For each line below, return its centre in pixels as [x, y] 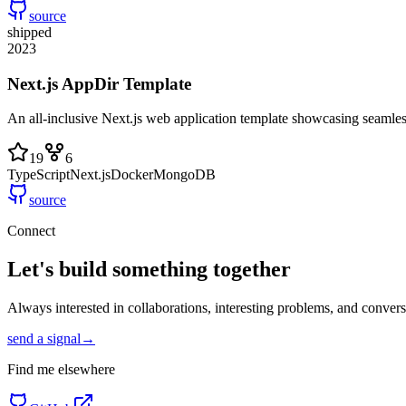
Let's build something [110, 270]
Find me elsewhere [61, 370]
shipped [29, 32]
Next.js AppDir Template [99, 83]
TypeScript [39, 175]
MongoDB [184, 175]
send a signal [44, 339]
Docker [132, 175]
